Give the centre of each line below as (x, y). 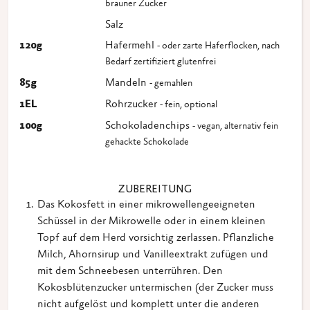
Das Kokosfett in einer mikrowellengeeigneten (146, 205)
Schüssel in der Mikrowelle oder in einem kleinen (152, 222)
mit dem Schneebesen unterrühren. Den (130, 272)
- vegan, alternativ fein (235, 127)
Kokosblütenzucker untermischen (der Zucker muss (155, 288)
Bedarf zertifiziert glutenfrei (161, 63)
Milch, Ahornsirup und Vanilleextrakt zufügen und (153, 255)
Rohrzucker (133, 105)
